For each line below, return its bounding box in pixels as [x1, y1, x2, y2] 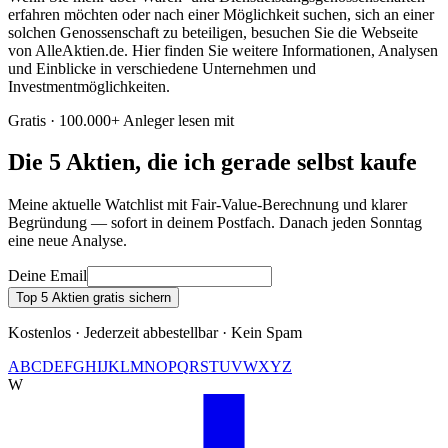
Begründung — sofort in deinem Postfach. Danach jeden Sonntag [8, 214, 422, 232]
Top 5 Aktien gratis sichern [16, 290, 171, 306]
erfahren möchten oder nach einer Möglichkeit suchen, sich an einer [8, 5, 434, 23]
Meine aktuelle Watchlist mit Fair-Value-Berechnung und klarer [8, 196, 407, 214]
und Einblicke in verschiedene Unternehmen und [8, 59, 316, 77]
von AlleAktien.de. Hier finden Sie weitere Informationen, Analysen [8, 41, 438, 59]
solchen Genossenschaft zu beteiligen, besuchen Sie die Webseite [8, 23, 418, 41]
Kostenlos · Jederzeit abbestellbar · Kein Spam [8, 324, 302, 342]
